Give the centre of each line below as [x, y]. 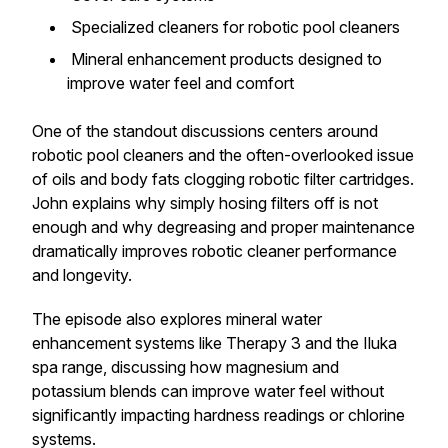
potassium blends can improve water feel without [208, 391]
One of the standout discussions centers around [205, 131]
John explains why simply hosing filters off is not [205, 203]
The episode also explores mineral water [177, 319]
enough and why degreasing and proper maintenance [223, 227]
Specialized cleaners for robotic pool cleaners [235, 27]
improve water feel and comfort [182, 83]
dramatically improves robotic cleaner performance [214, 251]
